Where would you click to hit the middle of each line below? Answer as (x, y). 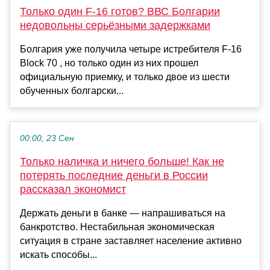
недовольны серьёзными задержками (115, 26)
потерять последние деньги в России (114, 176)
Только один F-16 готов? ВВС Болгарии (120, 12)
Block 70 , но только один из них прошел (109, 63)
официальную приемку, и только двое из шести (125, 77)
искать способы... (58, 255)
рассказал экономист (73, 190)
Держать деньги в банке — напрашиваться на (123, 213)
